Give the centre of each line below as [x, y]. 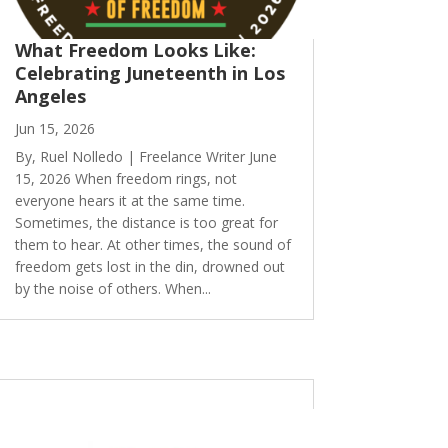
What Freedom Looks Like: [135, 50]
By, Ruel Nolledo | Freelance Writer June [145, 157]
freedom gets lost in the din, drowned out [149, 267]
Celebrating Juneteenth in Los [149, 73]
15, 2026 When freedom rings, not [125, 179]
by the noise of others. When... [112, 289]
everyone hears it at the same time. [129, 201]
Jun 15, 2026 [54, 129]
